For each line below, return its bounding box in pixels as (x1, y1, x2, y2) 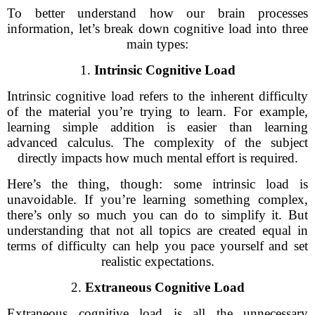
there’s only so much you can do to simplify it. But (7, 207, 308, 222)
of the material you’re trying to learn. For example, (7, 104, 308, 119)
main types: (127, 37, 188, 51)
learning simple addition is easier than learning (7, 120, 308, 134)
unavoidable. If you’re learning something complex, (7, 192, 308, 207)
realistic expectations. (101, 254, 214, 269)
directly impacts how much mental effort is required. (17, 150, 298, 165)
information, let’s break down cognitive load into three (7, 21, 308, 36)
